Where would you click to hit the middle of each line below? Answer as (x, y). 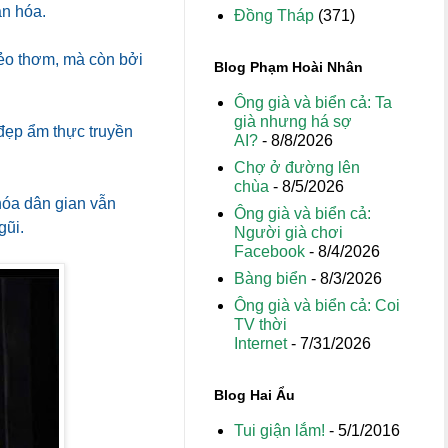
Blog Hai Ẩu (254, 395)
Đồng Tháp (274, 15)
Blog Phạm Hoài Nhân (288, 67)
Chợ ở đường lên (297, 167)
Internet (260, 343)
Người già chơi (288, 232)
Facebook (269, 251)
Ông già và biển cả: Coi (317, 305)
